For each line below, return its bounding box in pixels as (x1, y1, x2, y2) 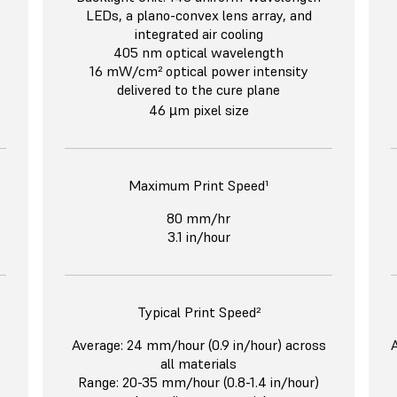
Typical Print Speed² (136, 303, 261, 322)
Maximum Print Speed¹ (128, 176, 269, 195)
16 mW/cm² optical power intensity (89, 62, 308, 81)
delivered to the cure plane (117, 81, 280, 99)
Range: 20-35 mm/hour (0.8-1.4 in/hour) (78, 373, 319, 392)
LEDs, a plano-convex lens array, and (85, 6, 312, 25)
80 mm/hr (167, 209, 230, 228)
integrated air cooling (134, 25, 263, 43)
